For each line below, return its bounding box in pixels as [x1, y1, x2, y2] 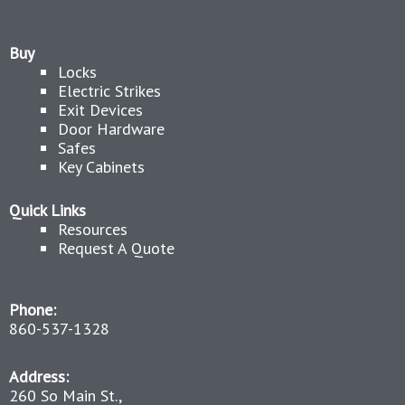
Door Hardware [58, 118, 165, 139]
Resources [58, 219, 127, 240]
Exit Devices [58, 99, 143, 120]
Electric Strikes [58, 80, 161, 101]
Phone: [9, 299, 56, 320]
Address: [9, 365, 69, 387]
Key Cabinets [58, 156, 145, 177]
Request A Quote [58, 238, 174, 259]
